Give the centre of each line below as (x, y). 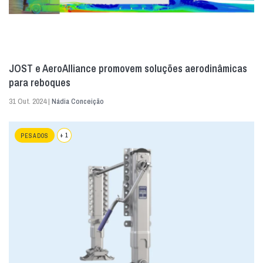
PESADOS (35, 136)
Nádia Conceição (78, 101)
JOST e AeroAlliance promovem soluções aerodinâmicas (128, 68)
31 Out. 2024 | (30, 101)
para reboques (40, 82)
